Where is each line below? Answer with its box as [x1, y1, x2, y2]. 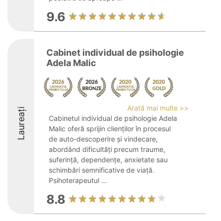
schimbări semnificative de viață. [49, 166, 154, 174]
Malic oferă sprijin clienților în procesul [49, 124, 171, 133]
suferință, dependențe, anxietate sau [49, 155, 168, 164]
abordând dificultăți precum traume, [49, 145, 165, 153]
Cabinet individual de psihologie [46, 47, 184, 58]
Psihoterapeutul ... [49, 176, 107, 184]
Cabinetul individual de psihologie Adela [49, 114, 177, 122]
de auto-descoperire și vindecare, [49, 135, 158, 143]
